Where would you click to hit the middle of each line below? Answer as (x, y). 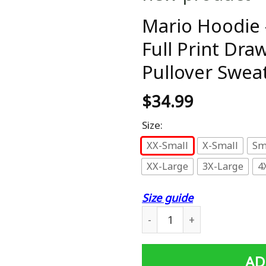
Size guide (167, 198)
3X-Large (223, 167)
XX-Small (167, 146)
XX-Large (167, 167)
